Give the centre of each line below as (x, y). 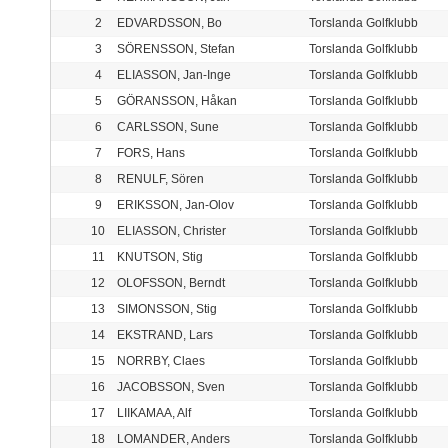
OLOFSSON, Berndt (171, 283)
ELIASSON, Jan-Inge (174, 75)
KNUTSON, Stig (160, 257)
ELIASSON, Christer (171, 231)
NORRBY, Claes (161, 361)
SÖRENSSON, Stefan (176, 49)
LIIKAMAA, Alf (154, 413)
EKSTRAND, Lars (165, 335)
